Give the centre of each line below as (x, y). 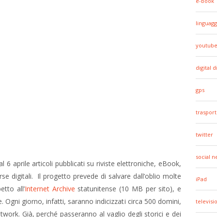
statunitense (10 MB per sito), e (130, 189)
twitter (204, 134)
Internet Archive (50, 189)
